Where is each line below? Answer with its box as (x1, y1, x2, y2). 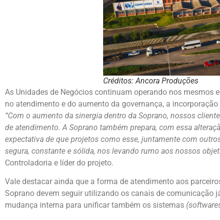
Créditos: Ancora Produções (103, 76, 198, 85)
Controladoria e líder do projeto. (5, 158, 113, 167)
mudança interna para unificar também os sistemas (5, 200, 186, 210)
